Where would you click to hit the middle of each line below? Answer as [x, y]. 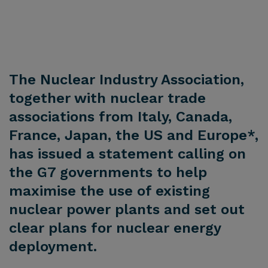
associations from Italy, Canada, [121, 117]
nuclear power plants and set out [127, 210]
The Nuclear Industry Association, [127, 80]
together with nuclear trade [107, 98]
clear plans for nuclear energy [115, 228]
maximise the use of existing [109, 191]
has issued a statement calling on [127, 154]
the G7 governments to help [108, 173]
